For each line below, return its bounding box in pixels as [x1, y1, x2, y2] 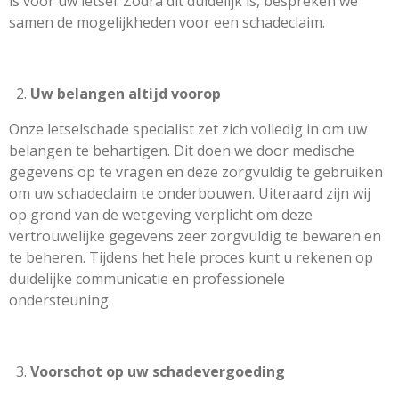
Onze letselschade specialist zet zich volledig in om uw [9, 119, 367, 139]
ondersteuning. [9, 290, 111, 310]
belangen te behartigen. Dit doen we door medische [9, 141, 354, 160]
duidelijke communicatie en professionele [9, 269, 285, 289]
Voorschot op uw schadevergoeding [30, 362, 285, 381]
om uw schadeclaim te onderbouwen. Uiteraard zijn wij [9, 183, 370, 203]
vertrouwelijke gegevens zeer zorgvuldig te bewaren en [9, 226, 381, 246]
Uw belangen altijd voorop [30, 84, 221, 103]
